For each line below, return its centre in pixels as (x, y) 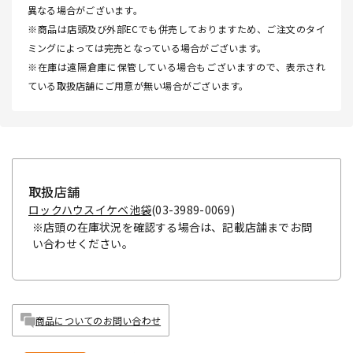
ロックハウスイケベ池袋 (90, 210)
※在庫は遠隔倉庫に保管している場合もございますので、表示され (176, 67)
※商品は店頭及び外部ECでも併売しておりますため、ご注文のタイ (176, 29)
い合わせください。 (83, 244)
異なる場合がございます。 (85, 10)
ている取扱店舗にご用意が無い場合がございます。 (138, 86)
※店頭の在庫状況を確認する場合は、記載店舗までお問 (172, 227)
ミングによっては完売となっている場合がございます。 (147, 48)
